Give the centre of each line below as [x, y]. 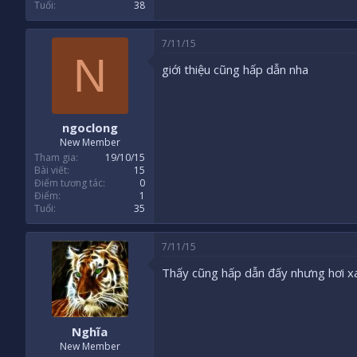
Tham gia [55, 158]
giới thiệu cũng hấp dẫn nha [235, 69]
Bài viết [51, 171]
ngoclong [90, 128]
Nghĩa [90, 331]
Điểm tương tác [69, 183]
